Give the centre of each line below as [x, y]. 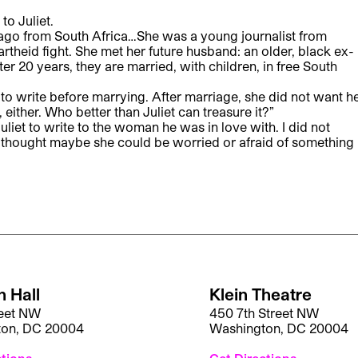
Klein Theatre [260, 294]
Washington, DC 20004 [278, 328]
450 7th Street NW [264, 312]
